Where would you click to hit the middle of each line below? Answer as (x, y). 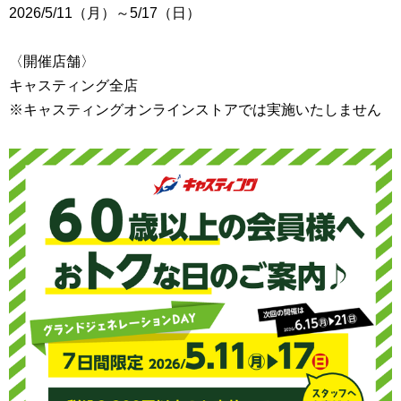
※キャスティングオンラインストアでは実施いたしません (195, 109)
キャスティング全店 (73, 85)
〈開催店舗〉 (52, 61)
